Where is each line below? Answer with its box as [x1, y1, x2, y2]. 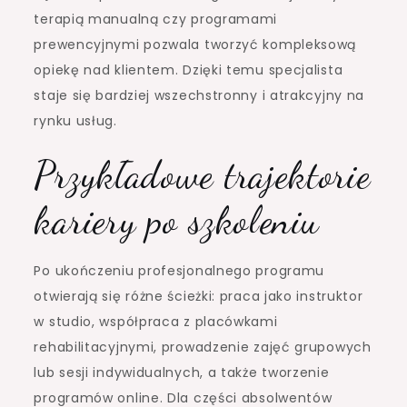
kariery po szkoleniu [34, 196, 320, 243]
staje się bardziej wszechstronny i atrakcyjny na [34, 85, 365, 104]
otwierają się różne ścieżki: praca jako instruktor [34, 286, 363, 305]
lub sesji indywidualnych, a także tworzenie [34, 362, 330, 382]
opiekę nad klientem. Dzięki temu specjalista [34, 60, 343, 79]
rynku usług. [34, 111, 117, 130]
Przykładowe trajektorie [34, 151, 371, 198]
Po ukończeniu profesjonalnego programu [34, 261, 325, 280]
